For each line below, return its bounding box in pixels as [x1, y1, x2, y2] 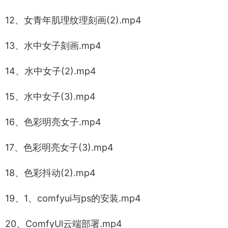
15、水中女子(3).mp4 [5, 91, 96, 102]
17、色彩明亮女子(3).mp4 [5, 142, 113, 153]
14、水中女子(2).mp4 [5, 66, 96, 76]
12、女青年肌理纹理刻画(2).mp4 [5, 15, 141, 25]
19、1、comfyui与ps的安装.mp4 [5, 193, 141, 204]
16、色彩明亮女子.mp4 [5, 117, 101, 127]
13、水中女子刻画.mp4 [5, 40, 101, 51]
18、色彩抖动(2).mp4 [5, 167, 96, 178]
